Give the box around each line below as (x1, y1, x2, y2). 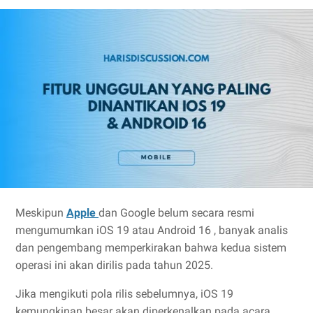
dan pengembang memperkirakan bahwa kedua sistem (15, 241, 286, 254)
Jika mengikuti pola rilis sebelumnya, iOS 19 (15, 287, 233, 300)
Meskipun (15, 206, 66, 219)
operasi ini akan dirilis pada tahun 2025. (15, 259, 213, 272)
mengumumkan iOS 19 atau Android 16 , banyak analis (15, 224, 288, 237)
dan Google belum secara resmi (99, 206, 254, 219)
